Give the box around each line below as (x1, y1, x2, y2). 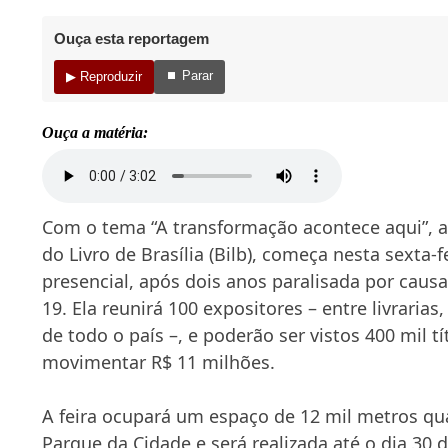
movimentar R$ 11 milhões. (42, 349, 275, 374)
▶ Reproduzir (66, 69, 142, 85)
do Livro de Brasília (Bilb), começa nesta (42, 241, 385, 266)
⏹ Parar (166, 67, 213, 83)
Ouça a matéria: (42, 123, 148, 141)
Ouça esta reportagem (54, 29, 209, 47)
